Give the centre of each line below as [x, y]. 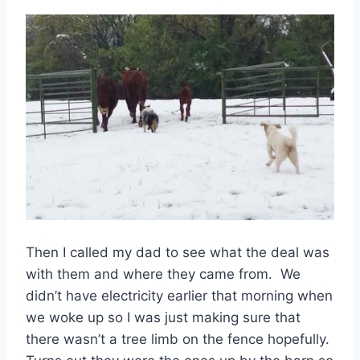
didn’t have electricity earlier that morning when [179, 295]
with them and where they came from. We [163, 274]
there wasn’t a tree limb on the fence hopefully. [180, 339]
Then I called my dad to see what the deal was [178, 252]
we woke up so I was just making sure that [163, 317]
